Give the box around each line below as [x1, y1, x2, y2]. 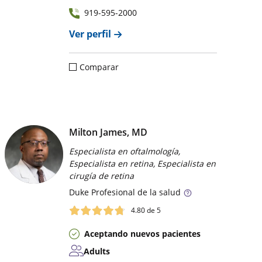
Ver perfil [69, 27, 112, 41]
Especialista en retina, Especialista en [69, 158, 216, 170]
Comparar [80, 61, 119, 73]
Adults [84, 245, 111, 257]
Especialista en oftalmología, [69, 146, 181, 157]
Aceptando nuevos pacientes [84, 227, 201, 239]
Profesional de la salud [89, 187, 181, 198]
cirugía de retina [69, 170, 135, 182]
